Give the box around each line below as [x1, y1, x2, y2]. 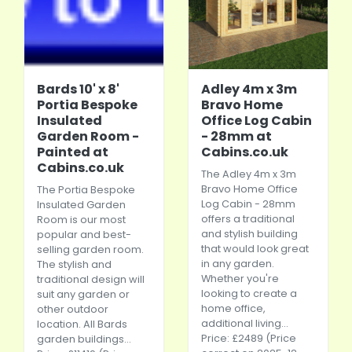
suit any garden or [37, 288, 130, 301]
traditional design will [37, 273, 145, 286]
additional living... [201, 317, 288, 330]
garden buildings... [37, 332, 131, 346]
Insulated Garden [37, 198, 126, 211]
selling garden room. [37, 243, 144, 256]
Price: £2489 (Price [201, 332, 296, 345]
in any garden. [201, 257, 274, 270]
